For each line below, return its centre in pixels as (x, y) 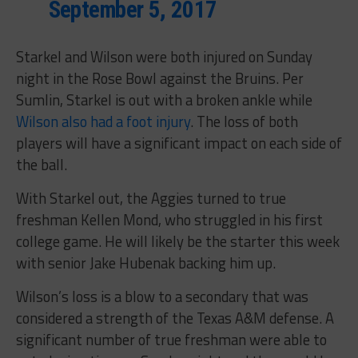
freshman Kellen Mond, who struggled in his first (169, 219)
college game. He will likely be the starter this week (177, 241)
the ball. (41, 164)
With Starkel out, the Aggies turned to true (151, 198)
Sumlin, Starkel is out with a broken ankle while (164, 99)
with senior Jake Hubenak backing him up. (145, 263)
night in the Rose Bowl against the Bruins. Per (159, 78)
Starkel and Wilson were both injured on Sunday (164, 56)
